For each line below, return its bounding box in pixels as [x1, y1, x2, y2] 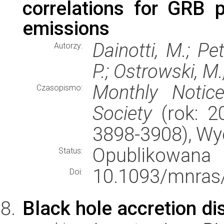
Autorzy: [54, 41, 82, 50]
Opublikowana [92, 144, 211, 166]
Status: [58, 146, 82, 155]
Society [92, 102, 152, 124]
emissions [22, 17, 109, 39]
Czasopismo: [36, 83, 82, 92]
